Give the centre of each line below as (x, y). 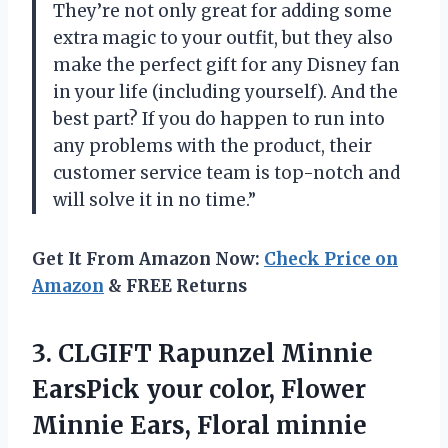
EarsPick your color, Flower (199, 389)
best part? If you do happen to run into (219, 118)
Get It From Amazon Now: (148, 258)
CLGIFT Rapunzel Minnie (215, 353)
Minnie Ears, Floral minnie (199, 425)
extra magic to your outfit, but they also (223, 37)
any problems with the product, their (212, 145)
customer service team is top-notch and (226, 172)
